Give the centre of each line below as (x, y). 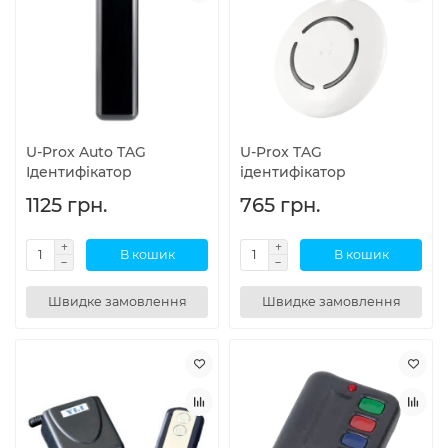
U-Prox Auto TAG (86, 151)
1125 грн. (66, 204)
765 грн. (280, 204)
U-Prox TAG (281, 151)
